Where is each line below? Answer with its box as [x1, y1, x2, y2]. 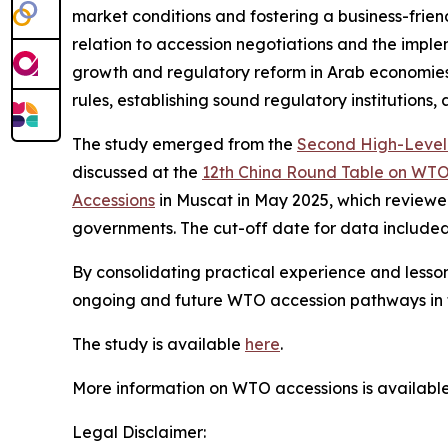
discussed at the [72, 162, 202, 182]
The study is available [72, 334, 245, 354]
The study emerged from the [72, 134, 297, 154]
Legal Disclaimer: [72, 422, 206, 442]
